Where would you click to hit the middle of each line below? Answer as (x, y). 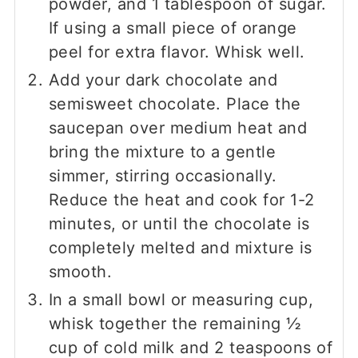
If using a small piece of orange (173, 28)
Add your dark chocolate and (163, 80)
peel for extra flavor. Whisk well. (177, 52)
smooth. (80, 272)
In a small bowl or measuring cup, (181, 300)
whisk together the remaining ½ (175, 324)
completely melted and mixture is (180, 248)
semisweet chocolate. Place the (175, 104)
